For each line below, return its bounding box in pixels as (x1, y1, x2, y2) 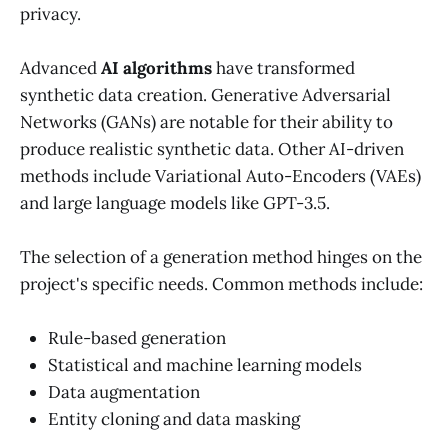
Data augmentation (48, 381, 200, 404)
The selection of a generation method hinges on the (20, 245, 422, 268)
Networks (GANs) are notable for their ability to (20, 110, 393, 133)
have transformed (212, 56, 355, 79)
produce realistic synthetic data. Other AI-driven (20, 137, 404, 160)
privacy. (20, 2, 81, 25)
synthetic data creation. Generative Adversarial (20, 83, 391, 106)
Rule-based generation (48, 327, 226, 350)
